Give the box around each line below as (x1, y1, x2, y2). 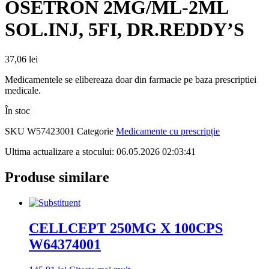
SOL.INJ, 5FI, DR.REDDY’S (5, 19, 244, 41)
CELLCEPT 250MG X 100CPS (29, 220, 223, 236)
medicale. (5, 85, 41, 95)
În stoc (5, 105, 30, 116)
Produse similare (5, 169, 109, 185)
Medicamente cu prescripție (116, 125, 220, 136)
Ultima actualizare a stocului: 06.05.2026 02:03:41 (5, 146, 196, 157)
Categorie (77, 125, 113, 136)
